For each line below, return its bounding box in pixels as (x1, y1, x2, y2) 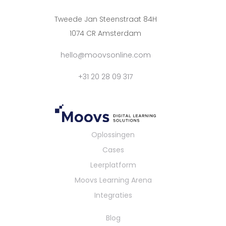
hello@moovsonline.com (60, 50, 151, 61)
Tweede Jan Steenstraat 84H (54, 14, 157, 25)
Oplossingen (91, 129, 135, 140)
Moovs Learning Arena (74, 175, 152, 185)
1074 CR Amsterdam (70, 28, 141, 39)
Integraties (94, 190, 132, 200)
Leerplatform (90, 159, 136, 170)
